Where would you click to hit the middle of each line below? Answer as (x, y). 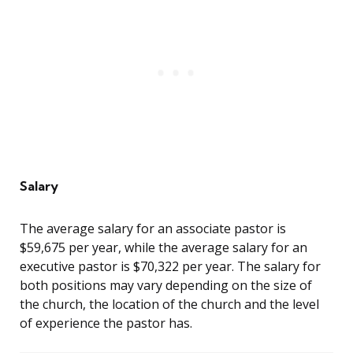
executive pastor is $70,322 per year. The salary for (170, 267)
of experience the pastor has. (106, 323)
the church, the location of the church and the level (169, 305)
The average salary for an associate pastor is (153, 229)
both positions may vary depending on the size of (166, 286)
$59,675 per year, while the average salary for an (163, 248)
